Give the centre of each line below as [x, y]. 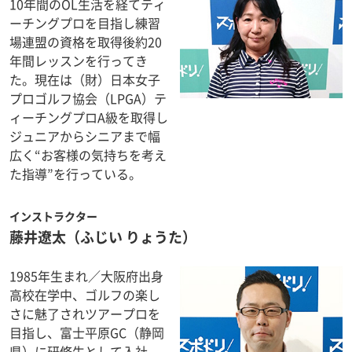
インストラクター [53, 216]
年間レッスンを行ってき [79, 60]
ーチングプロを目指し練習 [85, 23]
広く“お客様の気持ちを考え [88, 155]
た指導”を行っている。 [75, 174]
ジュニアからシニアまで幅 [85, 136]
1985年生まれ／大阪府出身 [86, 276]
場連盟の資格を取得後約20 [86, 42]
